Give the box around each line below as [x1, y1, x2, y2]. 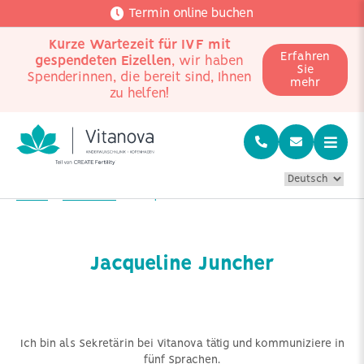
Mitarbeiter [63, 190, 116, 202]
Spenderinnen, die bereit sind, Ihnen [27, 70, 252, 85]
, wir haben [171, 54, 244, 69]
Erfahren [280, 50, 330, 63]
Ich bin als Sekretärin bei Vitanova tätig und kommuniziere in [19, 338, 344, 350]
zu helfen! [110, 86, 169, 102]
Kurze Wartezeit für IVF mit [48, 37, 231, 53]
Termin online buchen [128, 6, 253, 20]
